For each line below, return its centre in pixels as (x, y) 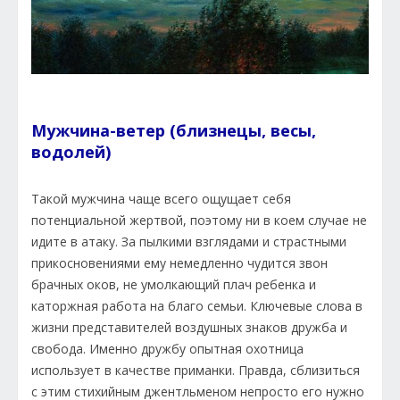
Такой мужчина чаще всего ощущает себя (161, 199)
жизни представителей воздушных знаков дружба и (189, 328)
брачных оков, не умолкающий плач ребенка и (174, 285)
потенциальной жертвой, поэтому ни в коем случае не (199, 221)
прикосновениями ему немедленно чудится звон (179, 263)
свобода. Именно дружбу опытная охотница (167, 349)
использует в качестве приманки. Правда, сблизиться (196, 371)
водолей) (71, 152)
